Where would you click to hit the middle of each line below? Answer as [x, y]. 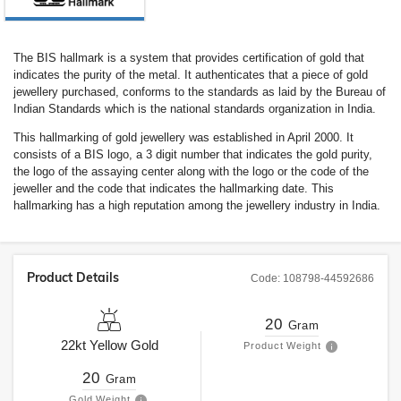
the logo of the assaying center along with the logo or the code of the [191, 171]
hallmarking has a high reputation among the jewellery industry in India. [197, 205]
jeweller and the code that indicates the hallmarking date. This [174, 188]
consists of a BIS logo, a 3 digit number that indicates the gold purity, [193, 154]
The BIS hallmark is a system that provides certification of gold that [189, 58]
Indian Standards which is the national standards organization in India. [195, 109]
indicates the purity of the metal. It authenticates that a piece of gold [191, 75]
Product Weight [282, 346]
